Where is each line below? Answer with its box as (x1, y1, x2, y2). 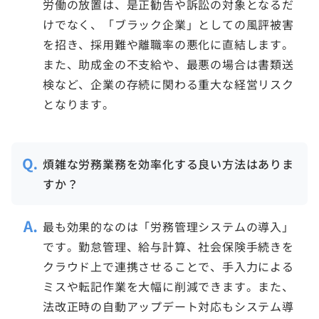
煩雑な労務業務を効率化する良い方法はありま (43, 155, 294, 172)
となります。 (43, 95, 115, 113)
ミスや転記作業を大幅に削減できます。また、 (43, 277, 294, 295)
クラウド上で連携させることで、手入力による (43, 257, 294, 275)
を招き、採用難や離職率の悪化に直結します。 (43, 35, 294, 53)
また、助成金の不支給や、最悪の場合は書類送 (43, 55, 294, 73)
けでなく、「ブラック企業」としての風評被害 (43, 15, 294, 33)
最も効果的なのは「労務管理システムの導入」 (43, 217, 294, 235)
